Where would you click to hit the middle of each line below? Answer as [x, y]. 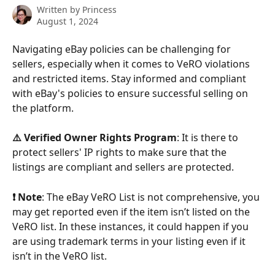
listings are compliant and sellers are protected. [123, 167]
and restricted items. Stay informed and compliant [130, 79]
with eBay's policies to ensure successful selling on [131, 93]
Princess [99, 10]
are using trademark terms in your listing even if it [130, 241]
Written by [60, 10]
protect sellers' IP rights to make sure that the [121, 153]
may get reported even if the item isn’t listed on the [132, 211]
